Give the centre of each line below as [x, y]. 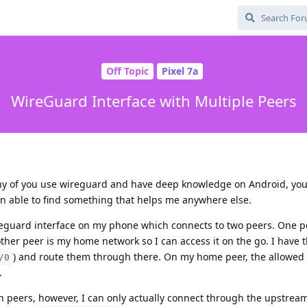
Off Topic [127, 71]
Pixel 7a [180, 71]
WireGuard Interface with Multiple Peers [153, 100]
